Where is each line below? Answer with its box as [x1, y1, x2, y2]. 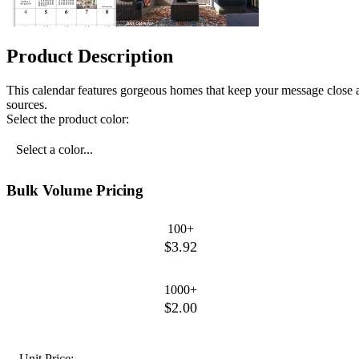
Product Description [6, 46, 173, 67]
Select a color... [16, 142, 93, 156]
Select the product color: [6, 111, 129, 126]
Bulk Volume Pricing [6, 181, 143, 199]
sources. [6, 97, 47, 111]
